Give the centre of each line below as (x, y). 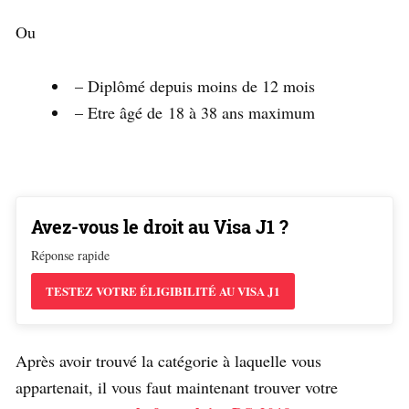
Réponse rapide (70, 255)
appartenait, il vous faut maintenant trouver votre (177, 387)
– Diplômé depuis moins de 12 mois (195, 85)
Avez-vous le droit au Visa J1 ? (160, 226)
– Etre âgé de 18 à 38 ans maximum (195, 112)
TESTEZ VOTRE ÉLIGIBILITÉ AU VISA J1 (163, 290)
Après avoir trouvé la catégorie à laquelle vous (168, 360)
